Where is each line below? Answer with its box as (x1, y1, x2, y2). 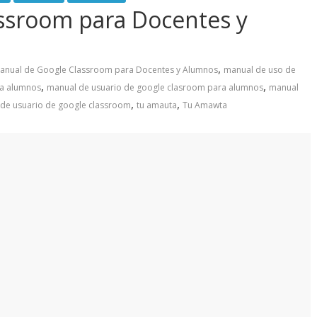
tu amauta (137, 99, 177, 112)
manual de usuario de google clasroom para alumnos (47, 81, 263, 94)
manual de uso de (224, 64, 296, 76)
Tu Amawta (183, 99, 227, 112)
